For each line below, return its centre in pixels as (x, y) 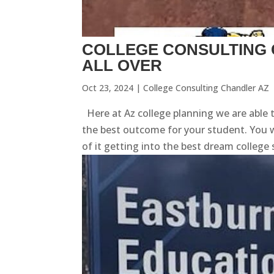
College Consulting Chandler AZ (206, 88)
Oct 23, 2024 (108, 88)
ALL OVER (122, 66)
